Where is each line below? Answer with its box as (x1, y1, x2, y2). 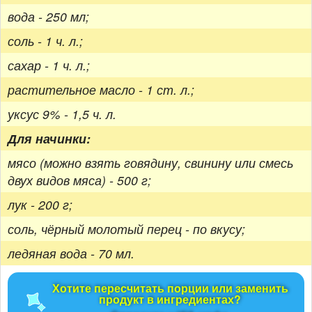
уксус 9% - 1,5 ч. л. (8, 104, 116, 123)
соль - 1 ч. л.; (8, 31, 83, 49)
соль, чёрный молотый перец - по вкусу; (8, 219, 245, 237)
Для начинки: (8, 129, 91, 147)
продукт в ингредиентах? (99, 290, 241, 307)
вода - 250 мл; (8, 7, 89, 25)
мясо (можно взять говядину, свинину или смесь (8, 153, 293, 171)
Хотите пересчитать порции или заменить (52, 279, 288, 296)
